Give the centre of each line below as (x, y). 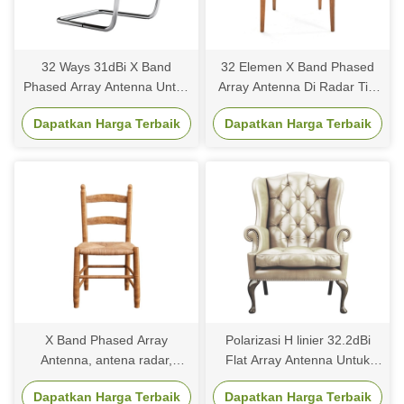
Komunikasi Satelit (298, 380)
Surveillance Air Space (106, 107)
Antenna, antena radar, (106, 360)
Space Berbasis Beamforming (298, 107)
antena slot (106, 380)
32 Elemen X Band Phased (298, 67)
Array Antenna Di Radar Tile (298, 87)
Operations (106, 127)
